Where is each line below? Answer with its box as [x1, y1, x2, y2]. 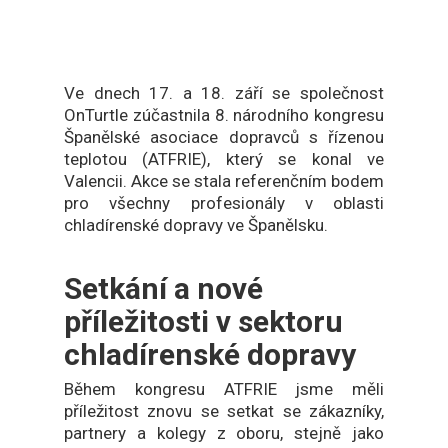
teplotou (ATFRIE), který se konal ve [64, 149, 384, 169]
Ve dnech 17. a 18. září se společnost [64, 83, 384, 103]
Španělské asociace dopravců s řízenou [64, 127, 384, 147]
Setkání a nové [64, 270, 263, 306]
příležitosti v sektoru [64, 303, 343, 339]
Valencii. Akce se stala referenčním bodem [64, 171, 384, 191]
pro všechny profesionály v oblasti [64, 193, 384, 213]
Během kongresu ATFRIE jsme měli [64, 378, 384, 399]
